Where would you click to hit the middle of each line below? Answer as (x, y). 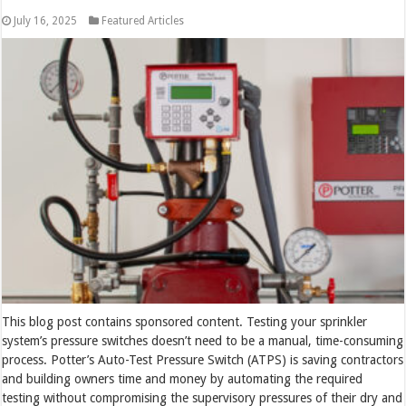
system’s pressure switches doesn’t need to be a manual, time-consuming (203, 340)
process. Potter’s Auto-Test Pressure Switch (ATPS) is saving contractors (203, 359)
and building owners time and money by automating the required (183, 378)
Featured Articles (143, 20)
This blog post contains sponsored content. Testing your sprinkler (185, 321)
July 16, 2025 (46, 20)
